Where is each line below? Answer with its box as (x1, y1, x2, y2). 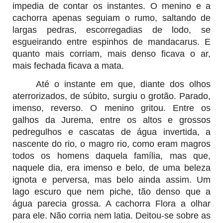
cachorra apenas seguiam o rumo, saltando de (12, 12, 211, 23)
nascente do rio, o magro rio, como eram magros (12, 138, 211, 149)
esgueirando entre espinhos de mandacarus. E (12, 36, 211, 47)
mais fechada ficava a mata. (12, 60, 124, 71)
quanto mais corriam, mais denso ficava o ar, (12, 48, 211, 59)
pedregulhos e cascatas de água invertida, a (12, 126, 211, 137)
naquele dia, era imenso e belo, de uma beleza (12, 162, 211, 173)
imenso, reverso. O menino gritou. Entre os (12, 103, 211, 113)
